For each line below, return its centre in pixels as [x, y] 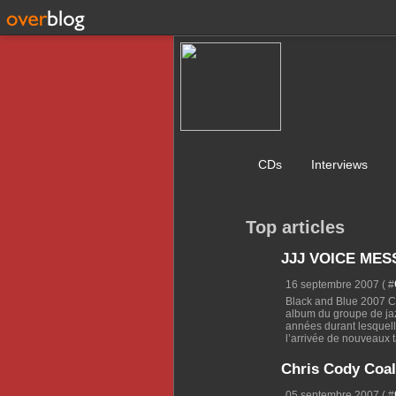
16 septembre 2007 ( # [340, 285]
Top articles [295, 228]
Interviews [341, 164]
